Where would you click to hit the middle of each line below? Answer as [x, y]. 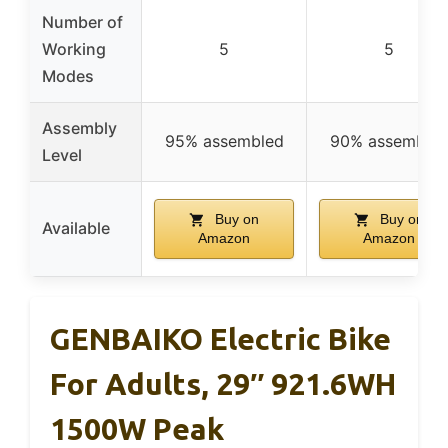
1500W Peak [137, 428]
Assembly [79, 127]
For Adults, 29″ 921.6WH [223, 383]
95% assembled [224, 140]
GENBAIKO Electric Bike [220, 338]
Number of [82, 21]
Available [76, 227]
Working [74, 48]
